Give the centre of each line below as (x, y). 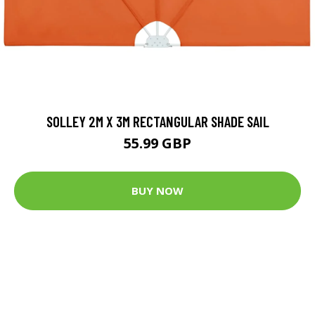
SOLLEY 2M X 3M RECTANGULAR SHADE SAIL (157, 121)
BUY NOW (157, 191)
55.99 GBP (157, 143)
